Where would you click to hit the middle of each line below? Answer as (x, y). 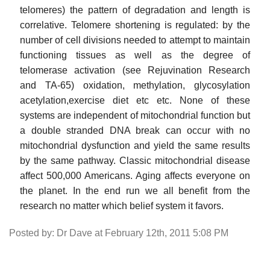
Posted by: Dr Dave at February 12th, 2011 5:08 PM (119, 233)
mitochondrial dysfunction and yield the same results (135, 145)
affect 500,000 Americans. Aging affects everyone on (135, 175)
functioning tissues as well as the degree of (135, 55)
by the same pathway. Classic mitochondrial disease (135, 160)
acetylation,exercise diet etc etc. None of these (135, 100)
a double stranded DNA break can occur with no (135, 130)
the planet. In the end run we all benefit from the (135, 190)
